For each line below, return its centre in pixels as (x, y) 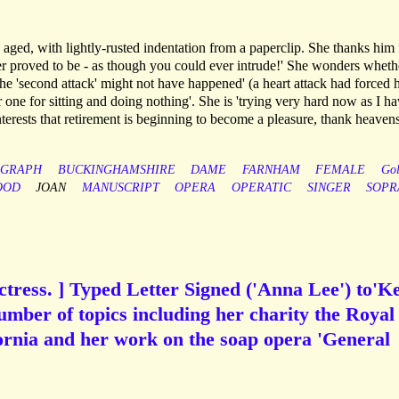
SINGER (329, 188)
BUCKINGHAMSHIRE (116, 170)
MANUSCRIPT (120, 188)
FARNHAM (271, 170)
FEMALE (341, 170)
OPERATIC (261, 188)
